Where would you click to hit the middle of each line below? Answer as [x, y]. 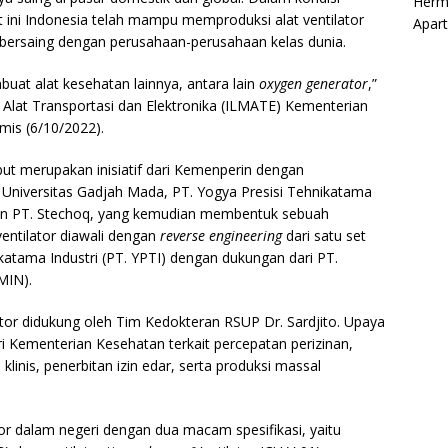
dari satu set [324, 236]
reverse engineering [221, 236]
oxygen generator [313, 84]
